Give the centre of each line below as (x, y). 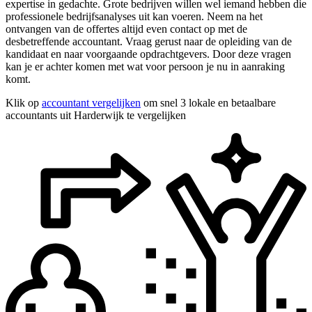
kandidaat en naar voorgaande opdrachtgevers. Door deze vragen (148, 54)
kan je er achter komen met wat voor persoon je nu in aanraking (145, 66)
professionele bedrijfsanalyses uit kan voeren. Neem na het (134, 16)
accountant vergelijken (91, 102)
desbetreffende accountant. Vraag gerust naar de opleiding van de (149, 41)
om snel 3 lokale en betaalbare (208, 102)
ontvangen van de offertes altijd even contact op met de (126, 29)
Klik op (24, 102)
